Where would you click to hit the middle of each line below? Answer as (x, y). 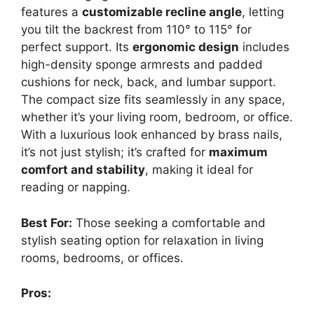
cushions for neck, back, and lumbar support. (149, 82)
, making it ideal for (199, 170)
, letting (263, 12)
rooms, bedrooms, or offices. (102, 258)
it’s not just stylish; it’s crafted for (115, 152)
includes (264, 47)
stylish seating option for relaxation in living (142, 240)
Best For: (47, 223)
